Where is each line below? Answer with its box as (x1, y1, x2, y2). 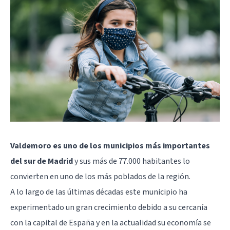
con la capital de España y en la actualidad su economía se (10, 217, 211, 229)
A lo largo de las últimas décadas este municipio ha (10, 186, 187, 198)
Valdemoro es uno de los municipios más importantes (10, 140, 210, 152)
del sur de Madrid (10, 156, 73, 167)
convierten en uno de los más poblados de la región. (10, 171, 190, 183)
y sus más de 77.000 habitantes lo (73, 156, 190, 167)
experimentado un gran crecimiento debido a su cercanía (10, 202, 207, 214)
